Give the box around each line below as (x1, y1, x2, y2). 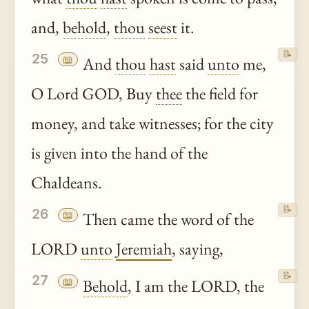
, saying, (172, 238, 223, 260)
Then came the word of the (79, 208, 255, 230)
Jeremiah (116, 238, 172, 260)
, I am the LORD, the (128, 275, 265, 297)
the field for (182, 82, 258, 104)
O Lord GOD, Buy (31, 82, 156, 104)
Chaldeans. (31, 171, 102, 193)
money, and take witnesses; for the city (31, 112, 274, 134)
